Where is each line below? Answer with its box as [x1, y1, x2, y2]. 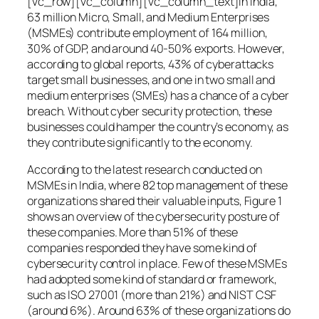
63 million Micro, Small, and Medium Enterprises [27, 9, 270, 25]
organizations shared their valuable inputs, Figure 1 [27, 193, 282, 209]
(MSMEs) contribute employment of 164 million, [27, 24, 268, 41]
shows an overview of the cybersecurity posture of [27, 209, 281, 225]
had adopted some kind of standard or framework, [27, 271, 278, 288]
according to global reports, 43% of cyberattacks [27, 56, 274, 72]
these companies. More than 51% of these [27, 224, 239, 241]
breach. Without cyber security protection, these [27, 103, 273, 119]
